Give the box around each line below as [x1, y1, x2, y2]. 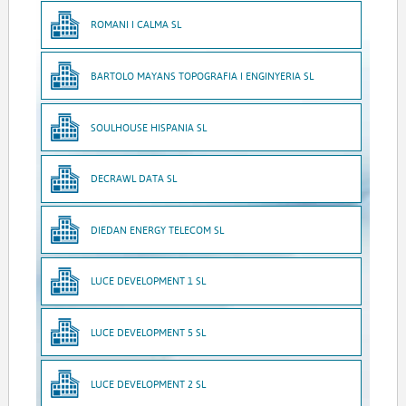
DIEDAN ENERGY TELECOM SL [91, 222, 225, 237]
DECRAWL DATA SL [91, 171, 178, 186]
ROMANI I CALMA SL [91, 17, 182, 32]
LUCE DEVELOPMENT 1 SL [91, 274, 207, 288]
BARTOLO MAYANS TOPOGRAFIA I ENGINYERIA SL [91, 68, 314, 82]
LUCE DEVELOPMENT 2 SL [91, 376, 207, 391]
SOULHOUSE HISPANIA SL [91, 120, 208, 134]
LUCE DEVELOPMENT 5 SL [91, 324, 207, 339]
